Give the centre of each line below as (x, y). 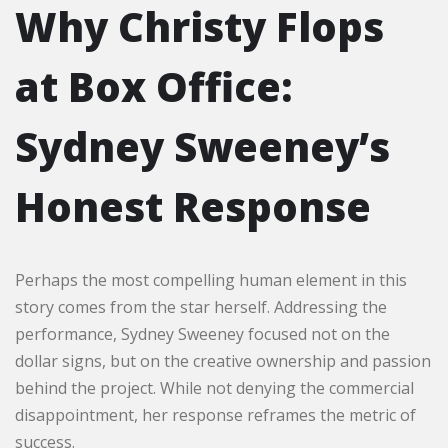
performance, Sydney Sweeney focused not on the (202, 333)
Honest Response (193, 206)
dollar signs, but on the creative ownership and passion (223, 360)
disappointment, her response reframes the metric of (215, 414)
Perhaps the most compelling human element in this (211, 279)
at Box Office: (153, 86)
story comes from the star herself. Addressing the (201, 306)
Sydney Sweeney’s (202, 146)
